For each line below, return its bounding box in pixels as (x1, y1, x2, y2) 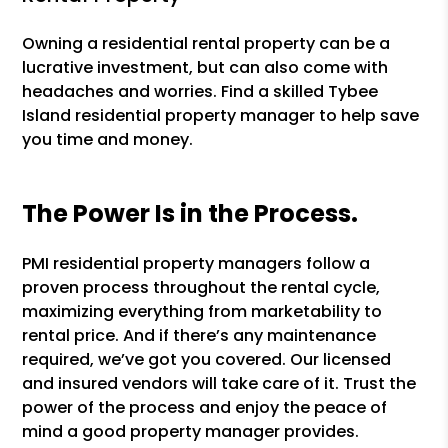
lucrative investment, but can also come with (22, 56, 389, 79)
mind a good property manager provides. (22, 420, 360, 443)
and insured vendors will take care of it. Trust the (22, 372, 417, 395)
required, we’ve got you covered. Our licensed (22, 348, 392, 371)
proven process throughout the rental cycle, (22, 276, 381, 299)
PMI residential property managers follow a (22, 252, 371, 275)
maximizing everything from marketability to (22, 300, 383, 323)
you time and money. (22, 128, 194, 151)
